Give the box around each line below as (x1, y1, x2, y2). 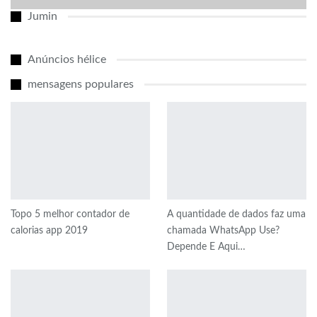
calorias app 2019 (11, 225, 88, 236)
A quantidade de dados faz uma (167, 209, 306, 219)
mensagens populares (28, 79, 134, 91)
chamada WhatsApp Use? (167, 225, 279, 236)
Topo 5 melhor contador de (11, 209, 129, 219)
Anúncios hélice (28, 54, 106, 66)
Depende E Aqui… (167, 241, 246, 252)
